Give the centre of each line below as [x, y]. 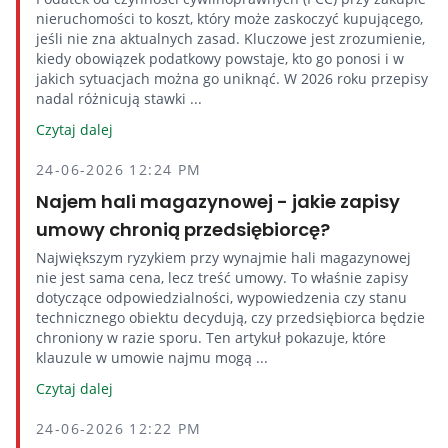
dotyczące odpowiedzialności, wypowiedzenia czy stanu [221, 297]
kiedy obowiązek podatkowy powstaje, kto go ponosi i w [220, 58]
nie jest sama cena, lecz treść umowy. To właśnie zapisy [222, 277]
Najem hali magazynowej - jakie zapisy [218, 201]
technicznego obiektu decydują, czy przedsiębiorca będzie [230, 317]
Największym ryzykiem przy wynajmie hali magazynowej [223, 257]
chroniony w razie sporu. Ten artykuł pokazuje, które [211, 337]
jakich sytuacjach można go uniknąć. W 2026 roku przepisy [232, 78]
